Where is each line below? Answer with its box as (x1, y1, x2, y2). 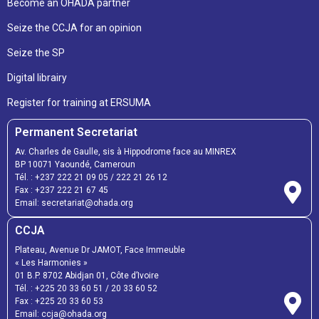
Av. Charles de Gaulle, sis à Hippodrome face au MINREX (15, 146, 236, 157)
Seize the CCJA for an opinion (7, 21, 142, 33)
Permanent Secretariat (15, 125, 137, 139)
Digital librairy (7, 71, 67, 83)
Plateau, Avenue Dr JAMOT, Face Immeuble (15, 244, 185, 255)
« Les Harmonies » (15, 257, 88, 268)
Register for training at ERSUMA (7, 96, 151, 108)
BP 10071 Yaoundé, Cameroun (15, 159, 135, 169)
